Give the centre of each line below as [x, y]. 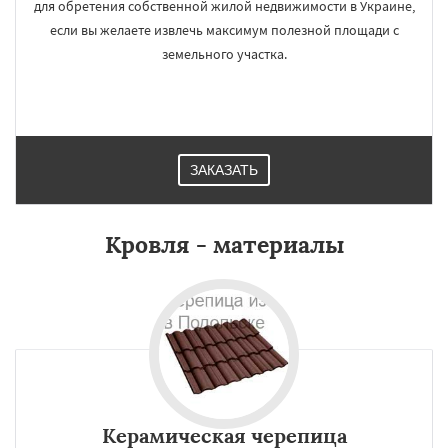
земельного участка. [224, 54]
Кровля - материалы [224, 244]
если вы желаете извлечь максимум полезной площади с [224, 30]
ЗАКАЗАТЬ [224, 170]
